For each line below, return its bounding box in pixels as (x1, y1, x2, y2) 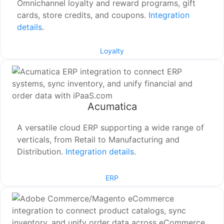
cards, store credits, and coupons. (17, 10, 149, 20)
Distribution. (17, 146, 66, 157)
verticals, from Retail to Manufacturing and (17, 134, 180, 145)
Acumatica (87, 100, 137, 113)
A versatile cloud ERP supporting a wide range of (17, 122, 204, 133)
